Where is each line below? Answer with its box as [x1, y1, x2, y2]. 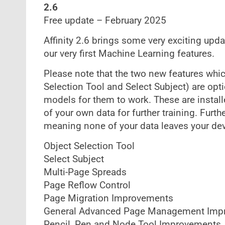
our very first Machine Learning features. [43, 48, 214, 59]
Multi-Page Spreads [43, 167, 127, 178]
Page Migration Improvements [43, 193, 173, 204]
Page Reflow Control [43, 180, 131, 191]
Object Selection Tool [43, 141, 135, 152]
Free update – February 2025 [43, 15, 166, 26]
